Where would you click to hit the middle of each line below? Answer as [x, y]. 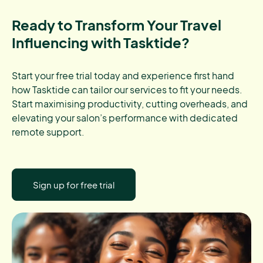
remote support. [48, 132]
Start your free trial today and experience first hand [123, 76]
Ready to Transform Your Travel [117, 25]
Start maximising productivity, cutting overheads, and [130, 104]
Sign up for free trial [74, 185]
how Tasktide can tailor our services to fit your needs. [127, 90]
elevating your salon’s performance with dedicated [125, 118]
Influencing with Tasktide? [101, 43]
